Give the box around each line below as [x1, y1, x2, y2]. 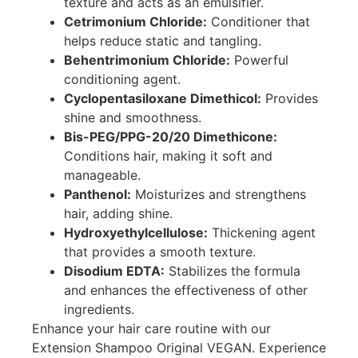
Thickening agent [208, 224, 316, 241]
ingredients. [64, 300, 134, 317]
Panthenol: [64, 185, 131, 202]
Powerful [230, 51, 288, 68]
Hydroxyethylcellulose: [64, 224, 208, 241]
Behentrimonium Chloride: [64, 51, 230, 68]
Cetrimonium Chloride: [64, 13, 207, 30]
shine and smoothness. [64, 109, 201, 125]
